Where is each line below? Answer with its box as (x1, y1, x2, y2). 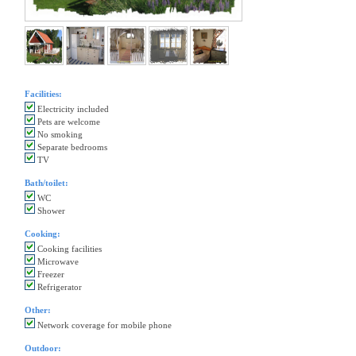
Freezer (35, 269, 64, 280)
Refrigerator (35, 282, 82, 292)
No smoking (35, 130, 83, 140)
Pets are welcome (35, 117, 100, 127)
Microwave (35, 257, 79, 267)
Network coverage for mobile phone (35, 320, 172, 331)
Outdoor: (25, 343, 61, 354)
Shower (35, 206, 65, 216)
